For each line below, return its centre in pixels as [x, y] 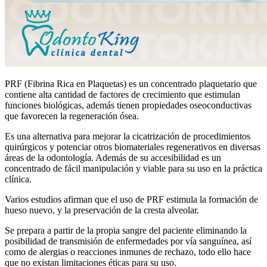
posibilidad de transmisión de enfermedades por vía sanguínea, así [128, 241]
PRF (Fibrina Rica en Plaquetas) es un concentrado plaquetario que [131, 83]
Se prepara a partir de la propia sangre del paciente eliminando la [126, 230]
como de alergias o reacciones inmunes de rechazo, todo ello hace [128, 252]
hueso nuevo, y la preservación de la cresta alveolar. [102, 210]
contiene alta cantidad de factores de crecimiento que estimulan [122, 94]
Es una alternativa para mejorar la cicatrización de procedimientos [128, 136]
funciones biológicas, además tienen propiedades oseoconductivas [128, 105]
